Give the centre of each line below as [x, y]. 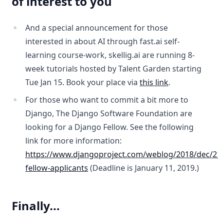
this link [154, 82]
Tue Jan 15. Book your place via [82, 82]
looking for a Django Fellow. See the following [109, 127]
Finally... [36, 206]
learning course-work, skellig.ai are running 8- [110, 55]
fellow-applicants [57, 168]
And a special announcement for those [97, 28]
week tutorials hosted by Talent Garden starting [113, 69]
